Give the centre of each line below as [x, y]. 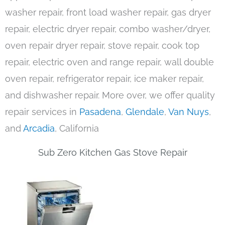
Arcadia [39, 129]
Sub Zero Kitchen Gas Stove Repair [113, 153]
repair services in [42, 112]
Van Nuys [189, 112]
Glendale [145, 112]
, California [77, 129]
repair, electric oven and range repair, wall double [109, 62]
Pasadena [100, 112]
